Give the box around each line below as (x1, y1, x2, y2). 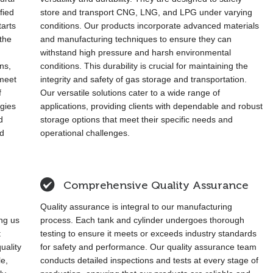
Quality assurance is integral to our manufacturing (40, 202, 232, 211)
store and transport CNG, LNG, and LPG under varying (40, 7, 252, 17)
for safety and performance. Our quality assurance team (40, 242, 257, 252)
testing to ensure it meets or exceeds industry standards (40, 229, 257, 238)
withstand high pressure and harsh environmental (40, 48, 231, 57)
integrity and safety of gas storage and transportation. (40, 74, 247, 84)
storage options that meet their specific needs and (40, 115, 233, 124)
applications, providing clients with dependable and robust (40, 101, 263, 111)
